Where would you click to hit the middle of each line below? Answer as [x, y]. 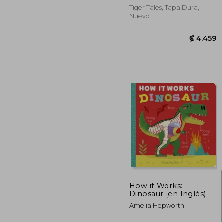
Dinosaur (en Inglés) [168, 194]
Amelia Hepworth [157, 205]
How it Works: [156, 186]
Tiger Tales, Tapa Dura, [164, 7]
